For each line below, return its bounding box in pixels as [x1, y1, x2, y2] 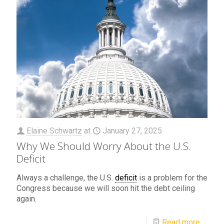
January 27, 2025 [102, 125, 162, 135]
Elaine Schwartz [26, 125, 82, 135]
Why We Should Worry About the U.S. [16, 138, 191, 153]
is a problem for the [137, 172, 207, 182]
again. [16, 193, 36, 203]
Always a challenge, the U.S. [16, 172, 115, 182]
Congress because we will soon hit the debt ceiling [16, 183, 195, 193]
